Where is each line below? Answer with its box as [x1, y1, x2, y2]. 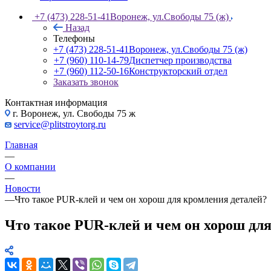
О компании [5, 161, 56, 172]
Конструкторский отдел [129, 65, 227, 76]
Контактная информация [5, 97, 107, 108]
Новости [5, 183, 41, 194]
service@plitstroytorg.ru [14, 119, 106, 129]
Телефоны [53, 33, 95, 44]
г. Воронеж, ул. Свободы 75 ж [10, 108, 135, 119]
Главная [5, 139, 38, 150]
